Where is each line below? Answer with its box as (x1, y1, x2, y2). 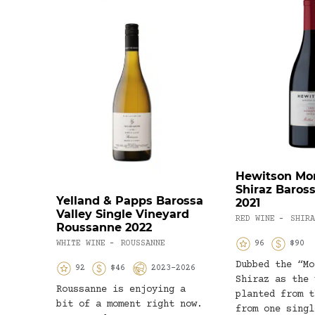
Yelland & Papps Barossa (56, 194, 203, 208)
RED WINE (236, 214, 275, 224)
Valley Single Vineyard (56, 207, 189, 221)
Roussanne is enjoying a (56, 284, 186, 296)
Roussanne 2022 (56, 221, 152, 235)
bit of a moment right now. (56, 299, 202, 311)
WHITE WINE (56, 239, 105, 249)
